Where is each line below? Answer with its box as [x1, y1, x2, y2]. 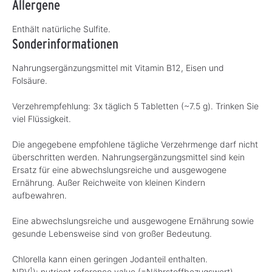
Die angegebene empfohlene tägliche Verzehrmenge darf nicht [12, 139, 258, 150]
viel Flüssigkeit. [12, 114, 71, 124]
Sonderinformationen [12, 35, 118, 52]
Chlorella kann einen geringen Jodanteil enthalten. [12, 254, 208, 265]
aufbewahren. [12, 190, 67, 201]
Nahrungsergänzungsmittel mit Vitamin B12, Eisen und [12, 63, 224, 73]
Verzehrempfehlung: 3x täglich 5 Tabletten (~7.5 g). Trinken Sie [12, 101, 259, 112]
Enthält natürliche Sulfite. [12, 24, 110, 35]
